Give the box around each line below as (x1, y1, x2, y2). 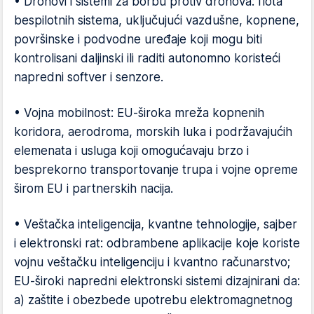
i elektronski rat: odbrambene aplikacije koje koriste (14, 236, 300, 250)
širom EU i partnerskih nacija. (14, 182, 173, 196)
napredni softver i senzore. (14, 70, 163, 84)
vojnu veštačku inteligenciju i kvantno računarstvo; (14, 255, 290, 269)
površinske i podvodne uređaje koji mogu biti (14, 32, 262, 46)
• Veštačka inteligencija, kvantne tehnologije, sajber (14, 217, 297, 231)
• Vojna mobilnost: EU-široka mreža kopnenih (14, 106, 264, 120)
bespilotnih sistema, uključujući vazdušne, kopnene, (14, 13, 299, 27)
